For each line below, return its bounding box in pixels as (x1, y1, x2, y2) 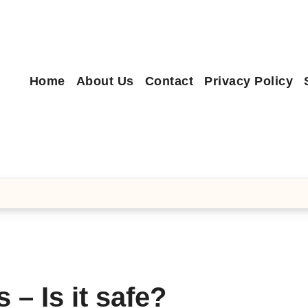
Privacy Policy (204, 74, 294, 88)
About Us (76, 74, 134, 88)
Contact (144, 74, 194, 88)
